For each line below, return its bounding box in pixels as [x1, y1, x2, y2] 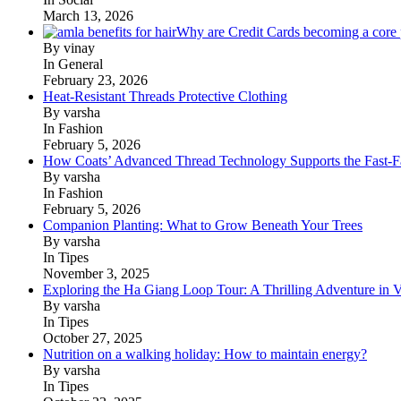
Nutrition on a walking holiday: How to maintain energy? [43, 346, 367, 362]
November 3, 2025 [43, 265, 149, 281]
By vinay [43, 39, 95, 55]
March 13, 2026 [43, 7, 133, 23]
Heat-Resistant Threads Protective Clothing [43, 88, 287, 104]
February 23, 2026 [43, 72, 148, 88]
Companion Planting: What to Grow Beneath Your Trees [43, 217, 363, 233]
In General [43, 55, 103, 72]
